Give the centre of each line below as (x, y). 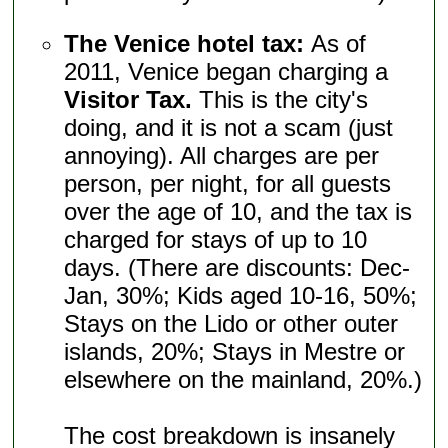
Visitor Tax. (128, 99)
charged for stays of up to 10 (216, 239)
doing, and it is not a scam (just (229, 127)
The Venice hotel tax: (188, 43)
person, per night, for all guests (228, 183)
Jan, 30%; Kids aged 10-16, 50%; (241, 295)
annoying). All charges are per (222, 155)
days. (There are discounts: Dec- (237, 267)
